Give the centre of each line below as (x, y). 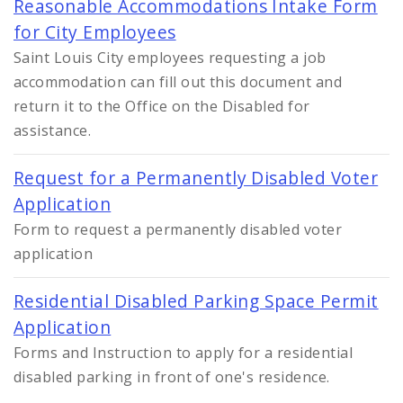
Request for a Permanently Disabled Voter (196, 178)
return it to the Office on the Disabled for (162, 107)
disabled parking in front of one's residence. (172, 377)
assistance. (53, 131)
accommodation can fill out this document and (178, 82)
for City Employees (95, 32)
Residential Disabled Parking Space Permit (196, 301)
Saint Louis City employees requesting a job (170, 58)
